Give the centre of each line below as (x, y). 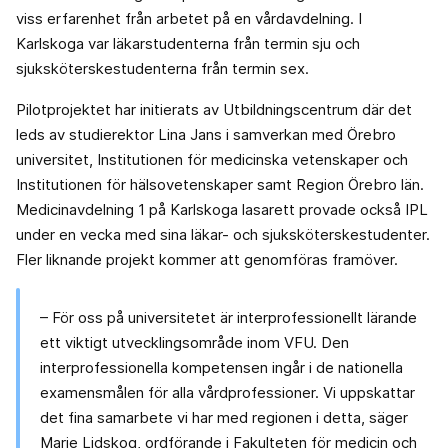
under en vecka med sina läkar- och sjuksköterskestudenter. (223, 235)
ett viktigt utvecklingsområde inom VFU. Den (194, 343)
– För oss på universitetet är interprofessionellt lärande (228, 318)
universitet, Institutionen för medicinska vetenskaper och (212, 160)
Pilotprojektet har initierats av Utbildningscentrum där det (214, 110)
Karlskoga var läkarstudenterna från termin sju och (188, 44)
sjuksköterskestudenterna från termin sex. (162, 69)
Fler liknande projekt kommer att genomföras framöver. (207, 260)
